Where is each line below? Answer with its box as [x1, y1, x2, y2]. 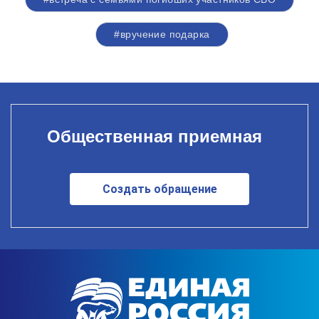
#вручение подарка [114, 28, 210, 40]
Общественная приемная [46, 126, 262, 146]
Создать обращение [102, 182, 217, 196]
